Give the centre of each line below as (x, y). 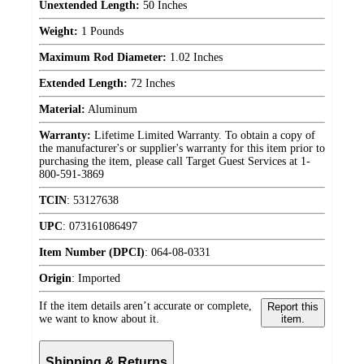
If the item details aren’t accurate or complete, (145, 305)
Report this (292, 306)
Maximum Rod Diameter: (103, 57)
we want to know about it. (99, 318)
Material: (62, 109)
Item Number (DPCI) (92, 252)
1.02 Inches (195, 57)
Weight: (58, 31)
